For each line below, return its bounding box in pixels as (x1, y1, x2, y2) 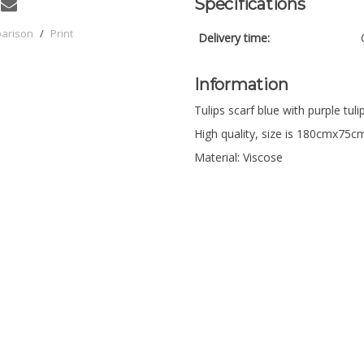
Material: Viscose (194, 149, 283, 166)
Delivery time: (198, 30, 270, 45)
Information (194, 75, 288, 94)
